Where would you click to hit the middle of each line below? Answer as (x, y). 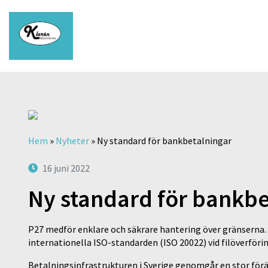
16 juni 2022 (66, 168)
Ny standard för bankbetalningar (164, 141)
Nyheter (72, 141)
